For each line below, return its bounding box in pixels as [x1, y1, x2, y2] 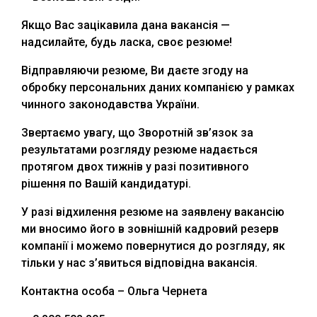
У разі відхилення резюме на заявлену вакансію [21, 205, 284, 219]
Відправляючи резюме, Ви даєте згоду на [21, 64, 248, 78]
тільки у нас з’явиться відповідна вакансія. [21, 256, 258, 270]
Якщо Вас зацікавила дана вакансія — [21, 18, 230, 33]
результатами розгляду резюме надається [21, 143, 258, 157]
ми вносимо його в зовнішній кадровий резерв [21, 222, 279, 236]
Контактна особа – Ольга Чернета [21, 284, 207, 299]
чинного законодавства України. [21, 98, 200, 112]
